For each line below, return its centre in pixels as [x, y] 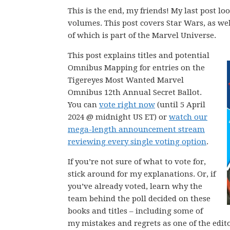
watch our [188, 117]
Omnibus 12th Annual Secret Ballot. [135, 92]
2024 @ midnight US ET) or [118, 117]
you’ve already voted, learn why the [135, 186]
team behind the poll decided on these [139, 199]
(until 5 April [180, 105]
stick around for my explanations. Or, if [142, 174]
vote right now [127, 105]
